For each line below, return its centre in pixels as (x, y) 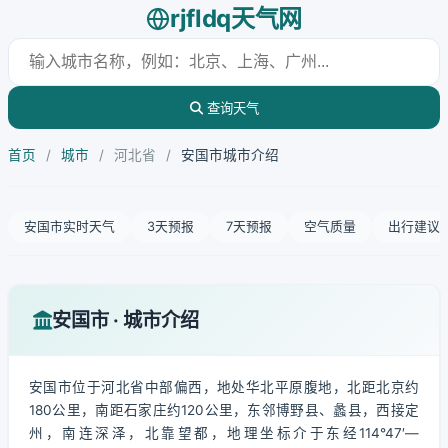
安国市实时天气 (69, 226)
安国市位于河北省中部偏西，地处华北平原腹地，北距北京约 (224, 387)
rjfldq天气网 (236, 18)
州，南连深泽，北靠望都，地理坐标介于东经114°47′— (224, 433)
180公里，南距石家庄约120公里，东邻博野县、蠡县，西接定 (224, 410)
